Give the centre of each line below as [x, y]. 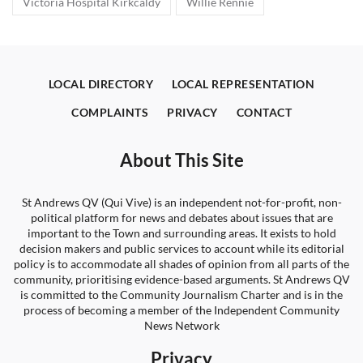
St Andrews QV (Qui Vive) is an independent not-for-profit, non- [181, 202]
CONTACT [264, 112]
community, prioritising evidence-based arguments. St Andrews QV [181, 279]
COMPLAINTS [110, 112]
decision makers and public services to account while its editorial [181, 248]
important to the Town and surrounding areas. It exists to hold [181, 233]
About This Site [181, 160]
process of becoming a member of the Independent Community [181, 310]
